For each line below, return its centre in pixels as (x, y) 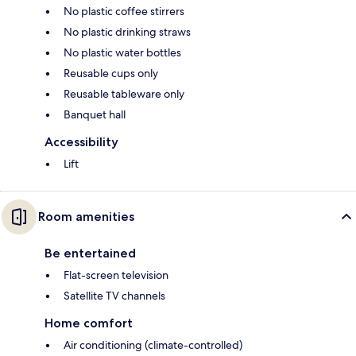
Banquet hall (95, 114)
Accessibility (81, 141)
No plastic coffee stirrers (124, 11)
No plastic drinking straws (127, 31)
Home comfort (89, 323)
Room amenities (86, 216)
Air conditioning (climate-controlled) (153, 344)
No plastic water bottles (122, 52)
